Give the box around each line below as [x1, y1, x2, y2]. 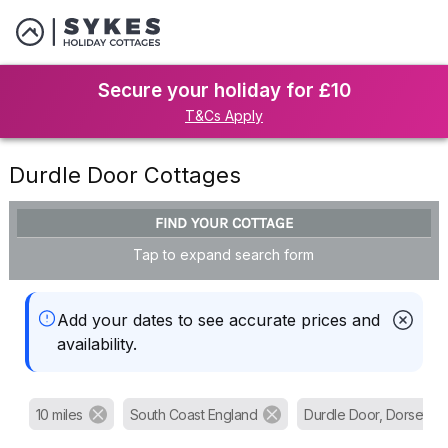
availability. [56, 334, 137, 355]
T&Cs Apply [185, 107, 263, 124]
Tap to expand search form [133, 245, 315, 263]
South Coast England [129, 406, 258, 424]
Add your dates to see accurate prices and [56, 310, 380, 331]
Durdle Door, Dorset [304, 406, 427, 424]
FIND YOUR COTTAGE [154, 213, 293, 232]
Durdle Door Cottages [8, 162, 241, 188]
